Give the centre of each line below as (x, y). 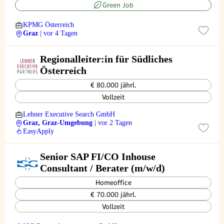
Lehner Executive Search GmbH (69, 114)
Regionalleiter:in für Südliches (106, 59)
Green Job (118, 5)
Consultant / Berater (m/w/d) (102, 168)
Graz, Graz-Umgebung (58, 123)
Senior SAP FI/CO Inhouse (98, 156)
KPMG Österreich (48, 25)
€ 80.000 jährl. (113, 85)
